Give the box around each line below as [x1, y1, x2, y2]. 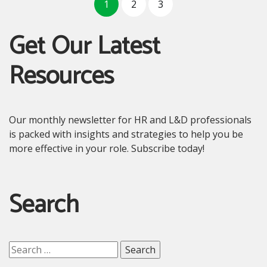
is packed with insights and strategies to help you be [9, 127, 243, 141]
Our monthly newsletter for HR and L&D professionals [9, 113, 252, 126]
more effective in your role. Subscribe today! [9, 141, 204, 155]
